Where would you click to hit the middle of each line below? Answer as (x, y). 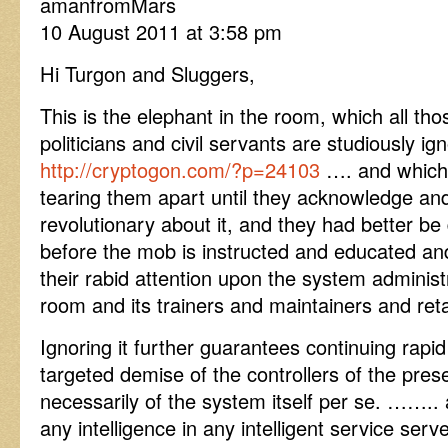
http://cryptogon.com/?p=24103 (180, 169)
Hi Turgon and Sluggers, (147, 73)
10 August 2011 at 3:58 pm (161, 31)
